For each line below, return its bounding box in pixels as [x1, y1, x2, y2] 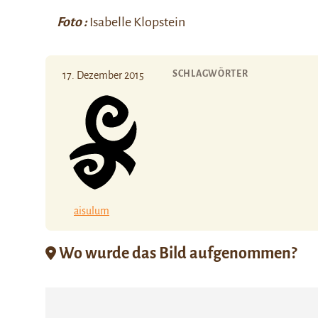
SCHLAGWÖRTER [172, 69, 248, 79]
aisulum [74, 204, 109, 216]
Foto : [57, 15, 87, 29]
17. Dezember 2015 [62, 70, 144, 81]
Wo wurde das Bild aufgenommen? [56, 244, 297, 262]
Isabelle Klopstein [89, 15, 185, 29]
